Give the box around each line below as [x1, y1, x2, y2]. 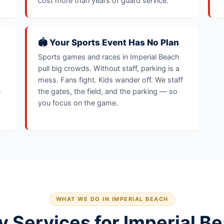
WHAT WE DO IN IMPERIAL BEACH [55, 195, 168, 202]
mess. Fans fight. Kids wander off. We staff [38, 75, 183, 84]
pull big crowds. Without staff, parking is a [38, 64, 179, 73]
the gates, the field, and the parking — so [38, 87, 177, 96]
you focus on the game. [38, 98, 118, 107]
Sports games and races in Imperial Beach [38, 52, 179, 61]
